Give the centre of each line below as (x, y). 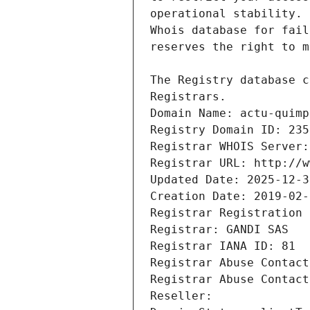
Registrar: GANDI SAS (219, 230)
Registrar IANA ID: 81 (223, 246)
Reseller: (185, 296)
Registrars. (188, 97)
